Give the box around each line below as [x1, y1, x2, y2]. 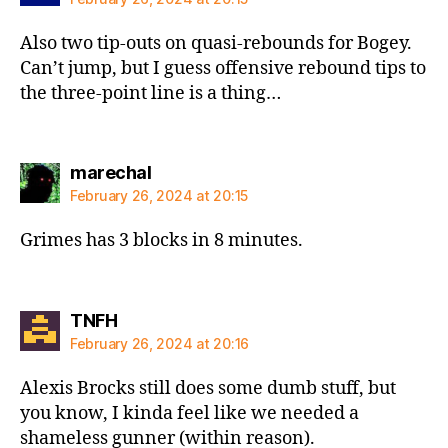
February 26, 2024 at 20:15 [70, 187, 248, 204]
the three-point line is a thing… [20, 81, 281, 105]
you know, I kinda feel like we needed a [20, 401, 359, 425]
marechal [70, 162, 151, 183]
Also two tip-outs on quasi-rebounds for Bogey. [20, 31, 412, 55]
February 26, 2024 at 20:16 [70, 334, 249, 352]
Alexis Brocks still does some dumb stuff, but [20, 376, 396, 400]
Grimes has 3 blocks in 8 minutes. [20, 229, 303, 252]
